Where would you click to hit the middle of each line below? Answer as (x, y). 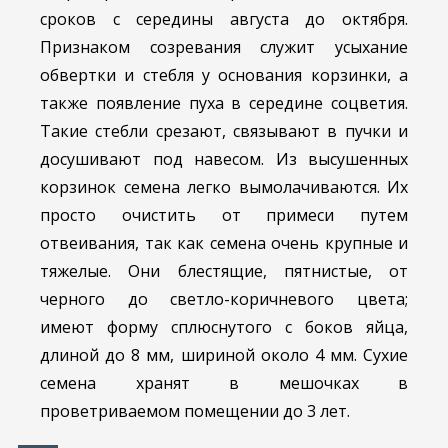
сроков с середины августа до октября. (224, 19)
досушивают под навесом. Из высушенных (224, 159)
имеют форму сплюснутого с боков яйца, (224, 327)
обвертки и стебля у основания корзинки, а (224, 75)
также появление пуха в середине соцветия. (224, 103)
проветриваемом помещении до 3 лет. (195, 411)
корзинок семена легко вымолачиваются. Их (224, 187)
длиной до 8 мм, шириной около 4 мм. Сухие (224, 355)
